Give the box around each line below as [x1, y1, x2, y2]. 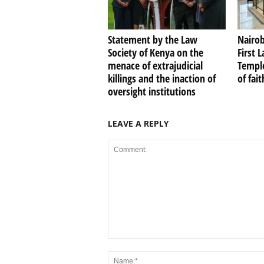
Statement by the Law [107, 32, 197, 47]
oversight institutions [107, 84, 196, 98]
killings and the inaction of [107, 71, 216, 85]
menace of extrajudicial [107, 58, 203, 72]
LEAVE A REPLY [107, 117, 169, 129]
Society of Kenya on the [107, 45, 203, 60]
